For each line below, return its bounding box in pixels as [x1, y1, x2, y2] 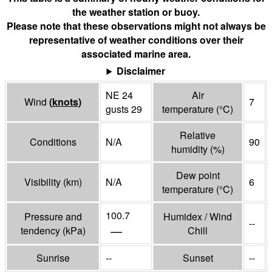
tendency [20, 223, 63, 238]
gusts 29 [106, 102, 142, 117]
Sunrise [36, 251, 70, 265]
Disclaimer [117, 64, 166, 78]
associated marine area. [81, 47, 191, 61]
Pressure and [24, 209, 82, 224]
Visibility [24, 175, 63, 189]
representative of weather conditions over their [29, 33, 243, 47]
